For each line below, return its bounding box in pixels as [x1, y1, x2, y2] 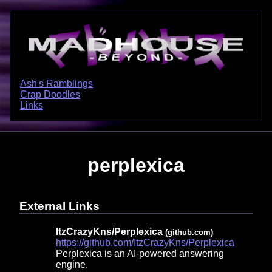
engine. [56, 259, 88, 270]
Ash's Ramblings [20, 78, 93, 89]
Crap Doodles [20, 89, 80, 100]
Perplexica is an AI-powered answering [56, 248, 224, 259]
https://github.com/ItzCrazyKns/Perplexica [56, 237, 234, 248]
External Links [19, 199, 100, 212]
